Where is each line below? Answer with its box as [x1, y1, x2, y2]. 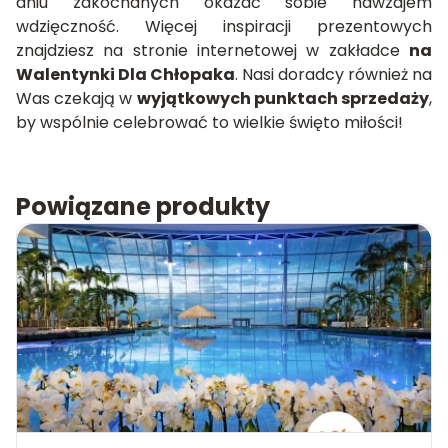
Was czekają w [16, 86, 137, 110]
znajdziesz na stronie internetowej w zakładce [16, 38, 409, 62]
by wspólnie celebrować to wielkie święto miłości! [16, 110, 403, 134]
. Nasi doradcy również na [235, 62, 432, 86]
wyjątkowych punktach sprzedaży [136, 86, 430, 110]
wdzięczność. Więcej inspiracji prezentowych [16, 14, 432, 38]
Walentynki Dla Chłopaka [16, 62, 235, 86]
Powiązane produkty [16, 189, 270, 223]
